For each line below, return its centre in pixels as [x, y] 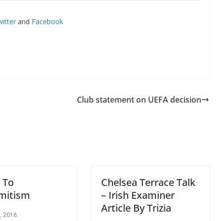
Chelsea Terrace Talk [148, 182]
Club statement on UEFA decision [139, 99]
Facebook [47, 21]
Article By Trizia [136, 208]
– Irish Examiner [138, 195]
